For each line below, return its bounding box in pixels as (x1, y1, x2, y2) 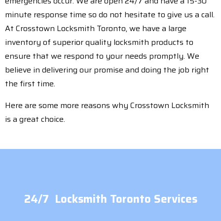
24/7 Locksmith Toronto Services (24, 190, 197, 208)
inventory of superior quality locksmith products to (5, 36, 193, 49)
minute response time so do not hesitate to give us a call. (5, 8, 215, 21)
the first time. (5, 77, 55, 90)
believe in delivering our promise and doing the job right (5, 64, 209, 76)
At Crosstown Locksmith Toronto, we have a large (5, 22, 186, 35)
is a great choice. (5, 113, 65, 126)
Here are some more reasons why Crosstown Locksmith (5, 99, 209, 112)
